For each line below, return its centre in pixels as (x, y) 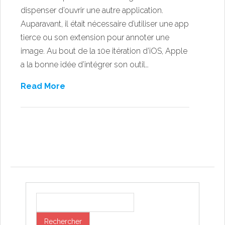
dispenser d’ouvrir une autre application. (92, 10)
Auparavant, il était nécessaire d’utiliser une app (105, 24)
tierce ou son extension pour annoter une (95, 37)
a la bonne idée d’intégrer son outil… (85, 64)
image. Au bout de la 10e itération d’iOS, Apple (104, 51)
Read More (43, 86)
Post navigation (66, 156)
